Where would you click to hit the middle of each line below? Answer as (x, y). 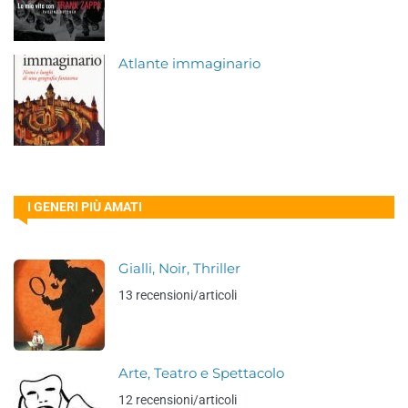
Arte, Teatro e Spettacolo (201, 373)
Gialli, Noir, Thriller (179, 269)
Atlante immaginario (189, 64)
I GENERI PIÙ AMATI (85, 207)
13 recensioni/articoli (178, 295)
